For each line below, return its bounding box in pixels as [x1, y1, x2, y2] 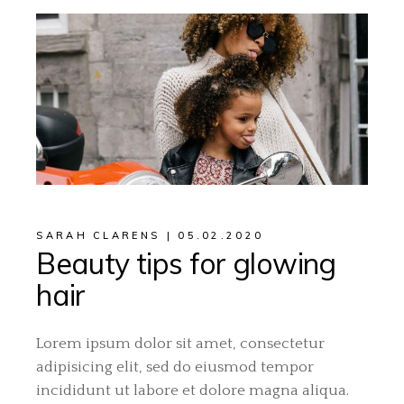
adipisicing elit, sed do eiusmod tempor [36, 359, 315, 376]
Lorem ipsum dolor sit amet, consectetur [36, 335, 326, 353]
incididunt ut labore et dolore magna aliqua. [36, 382, 350, 399]
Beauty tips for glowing [36, 245, 336, 282]
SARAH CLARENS [36, 229, 161, 243]
